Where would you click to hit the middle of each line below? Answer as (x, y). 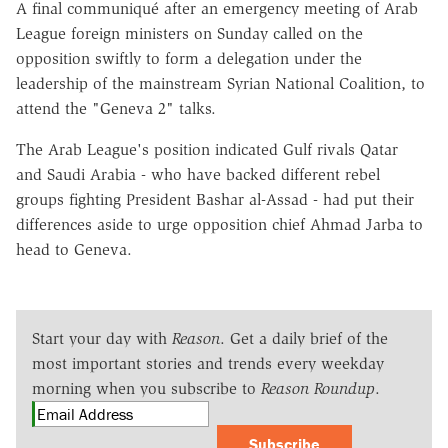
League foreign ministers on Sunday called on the (189, 33)
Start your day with (102, 338)
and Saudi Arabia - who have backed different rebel (198, 174)
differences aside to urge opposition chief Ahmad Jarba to (219, 224)
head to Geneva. (74, 249)
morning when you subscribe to (146, 388)
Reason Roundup (318, 388)
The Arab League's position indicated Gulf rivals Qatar (207, 149)
